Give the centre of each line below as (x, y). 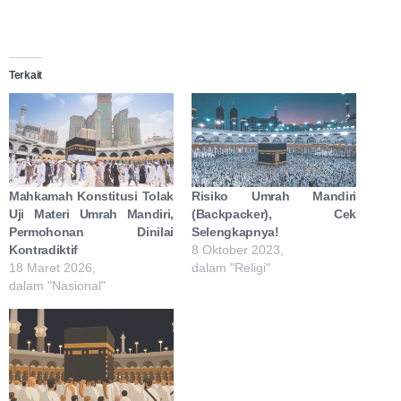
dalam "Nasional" (57, 286)
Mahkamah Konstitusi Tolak (91, 196)
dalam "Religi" (231, 268)
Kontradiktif (43, 250)
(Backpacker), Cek (274, 214)
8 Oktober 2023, (238, 250)
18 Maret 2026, (52, 268)
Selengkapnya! (235, 232)
